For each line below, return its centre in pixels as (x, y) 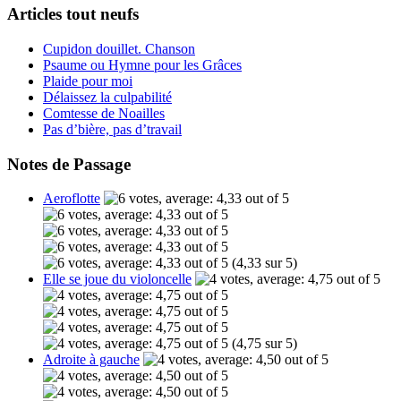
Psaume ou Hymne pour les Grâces (142, 65)
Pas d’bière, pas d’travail (112, 130)
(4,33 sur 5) (263, 263)
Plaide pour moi (88, 81)
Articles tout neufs (73, 14)
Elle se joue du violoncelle (117, 279)
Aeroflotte (72, 199)
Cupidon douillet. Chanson (119, 49)
